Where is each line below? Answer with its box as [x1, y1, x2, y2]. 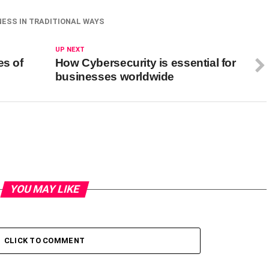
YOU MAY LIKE [8, 183, 81, 195]
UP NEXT [55, 46, 85, 53]
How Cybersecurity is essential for [55, 56, 236, 69]
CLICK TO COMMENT [4, 236, 85, 245]
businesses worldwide [55, 70, 175, 83]
